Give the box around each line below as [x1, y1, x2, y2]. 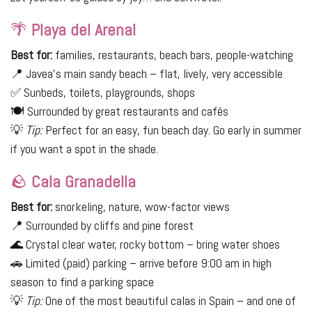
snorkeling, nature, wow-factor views [52, 198, 230, 215]
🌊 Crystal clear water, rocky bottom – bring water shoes [10, 236, 280, 253]
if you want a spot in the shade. [10, 141, 158, 157]
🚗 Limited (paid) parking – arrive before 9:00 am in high [10, 255, 272, 272]
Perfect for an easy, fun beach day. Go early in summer [42, 122, 302, 139]
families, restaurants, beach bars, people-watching [52, 47, 293, 63]
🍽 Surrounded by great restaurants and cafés [10, 103, 228, 120]
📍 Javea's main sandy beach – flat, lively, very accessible [10, 65, 283, 82]
